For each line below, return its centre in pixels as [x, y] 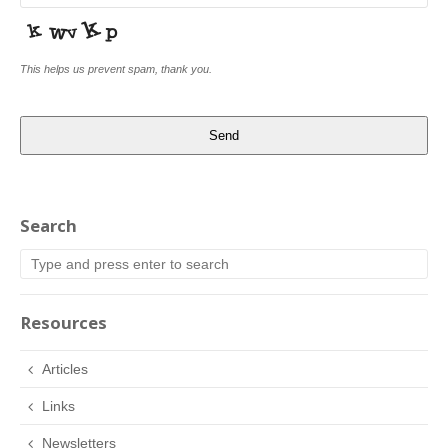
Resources [63, 323]
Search [48, 225]
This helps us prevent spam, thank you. [116, 68]
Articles [65, 369]
